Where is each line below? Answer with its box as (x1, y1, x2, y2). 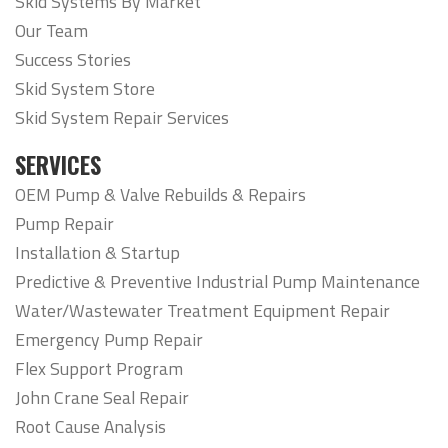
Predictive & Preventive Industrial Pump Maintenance (15, 267, 420, 295)
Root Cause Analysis (15, 412, 166, 440)
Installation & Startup (15, 238, 180, 266)
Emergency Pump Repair (15, 325, 203, 353)
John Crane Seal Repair (15, 383, 189, 411)
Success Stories (15, 46, 131, 74)
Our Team (15, 17, 88, 45)
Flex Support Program (15, 354, 183, 382)
